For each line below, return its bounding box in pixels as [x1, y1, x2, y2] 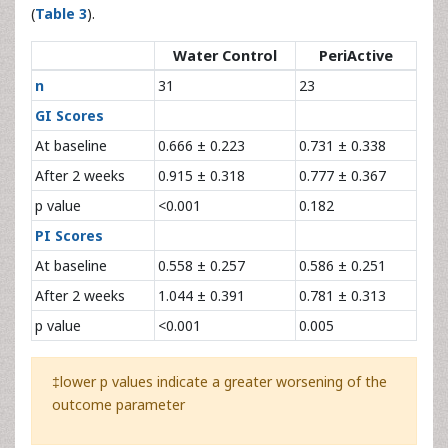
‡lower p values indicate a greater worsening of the [52, 371, 387, 391]
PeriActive [319, 45, 393, 65]
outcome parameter [52, 394, 185, 414]
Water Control [173, 45, 277, 65]
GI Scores [35, 105, 104, 125]
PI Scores [35, 225, 103, 245]
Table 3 [35, 3, 87, 23]
